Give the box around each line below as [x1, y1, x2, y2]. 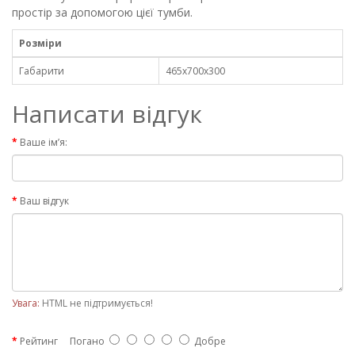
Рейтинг [20, 334, 58, 348]
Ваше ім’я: [20, 136, 67, 149]
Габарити [19, 64, 64, 78]
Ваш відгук [20, 194, 69, 208]
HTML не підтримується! [42, 296, 153, 310]
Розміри [19, 36, 62, 50]
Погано [58, 334, 109, 348]
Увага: [12, 296, 42, 310]
